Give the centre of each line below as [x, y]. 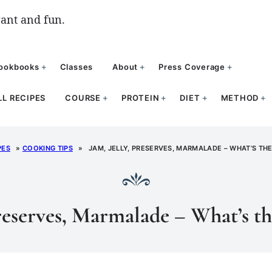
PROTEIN [140, 98]
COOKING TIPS [47, 148]
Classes [76, 67]
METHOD [240, 98]
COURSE [83, 98]
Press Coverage [192, 67]
